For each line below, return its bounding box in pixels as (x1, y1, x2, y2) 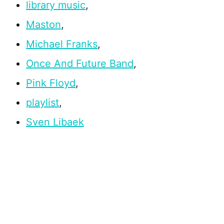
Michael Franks (26, 38, 97, 50)
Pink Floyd (26, 77, 75, 89)
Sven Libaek (26, 116, 84, 128)
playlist (26, 96, 59, 109)
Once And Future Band (26, 57, 133, 70)
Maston (26, 18, 61, 31)
